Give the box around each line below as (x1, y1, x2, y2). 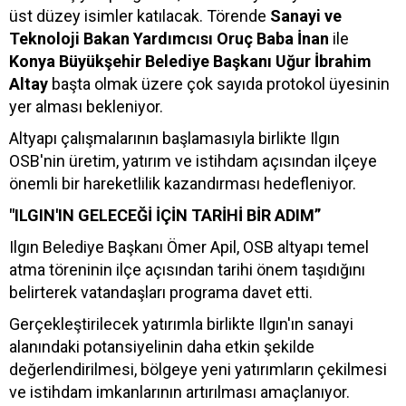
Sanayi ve (270, 6, 342, 26)
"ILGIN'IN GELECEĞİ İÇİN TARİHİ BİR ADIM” (9, 206, 321, 226)
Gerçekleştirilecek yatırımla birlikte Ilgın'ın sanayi (9, 314, 353, 334)
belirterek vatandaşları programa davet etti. (9, 283, 313, 303)
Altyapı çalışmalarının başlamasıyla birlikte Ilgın (9, 129, 340, 149)
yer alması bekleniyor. (9, 97, 163, 117)
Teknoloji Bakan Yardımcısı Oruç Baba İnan (9, 29, 333, 49)
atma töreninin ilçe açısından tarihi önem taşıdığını (9, 260, 365, 280)
